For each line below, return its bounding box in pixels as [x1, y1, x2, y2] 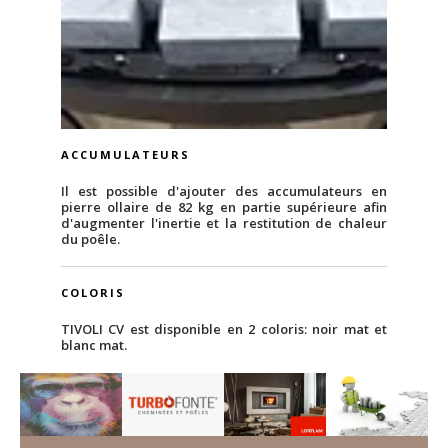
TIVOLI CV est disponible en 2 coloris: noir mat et [60, 320, 388, 339]
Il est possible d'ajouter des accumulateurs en [60, 181, 388, 200]
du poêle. [60, 229, 120, 248]
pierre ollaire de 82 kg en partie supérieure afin [60, 197, 388, 216]
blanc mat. [60, 336, 127, 355]
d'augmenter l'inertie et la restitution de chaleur [60, 213, 388, 232]
